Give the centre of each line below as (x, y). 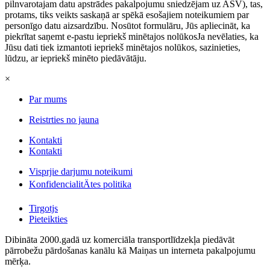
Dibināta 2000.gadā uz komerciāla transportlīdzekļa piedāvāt (120, 239)
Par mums (48, 99)
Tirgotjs (43, 208)
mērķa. (18, 261)
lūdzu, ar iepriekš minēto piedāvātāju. (76, 58)
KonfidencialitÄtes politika (80, 184)
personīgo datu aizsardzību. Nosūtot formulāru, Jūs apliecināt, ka (127, 25)
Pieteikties (48, 219)
